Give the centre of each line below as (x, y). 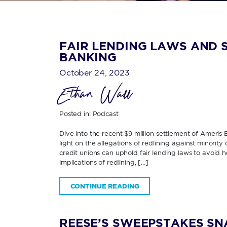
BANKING (88, 57)
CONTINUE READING (105, 186)
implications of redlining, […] (104, 162)
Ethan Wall (96, 96)
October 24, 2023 (94, 73)
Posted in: (76, 114)
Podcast (105, 114)
